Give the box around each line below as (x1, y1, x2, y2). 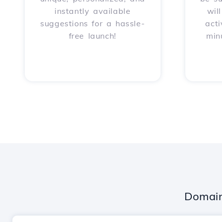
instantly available (55, 6, 131, 16)
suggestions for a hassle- (40, 18, 145, 28)
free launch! (68, 31, 116, 41)
